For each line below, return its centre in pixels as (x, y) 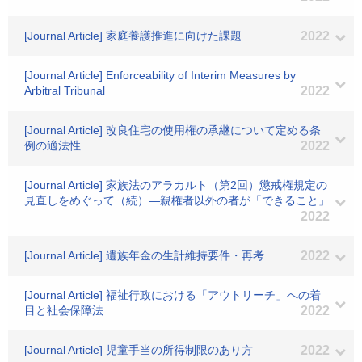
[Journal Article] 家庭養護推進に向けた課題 (133, 36)
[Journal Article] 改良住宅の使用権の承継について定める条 (173, 130)
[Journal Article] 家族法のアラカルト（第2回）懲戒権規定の (176, 185)
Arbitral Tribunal (65, 90)
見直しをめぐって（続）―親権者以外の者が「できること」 (177, 200)
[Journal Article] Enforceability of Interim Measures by (160, 75)
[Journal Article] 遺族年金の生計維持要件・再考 (144, 255)
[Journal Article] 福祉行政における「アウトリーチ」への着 (173, 295)
